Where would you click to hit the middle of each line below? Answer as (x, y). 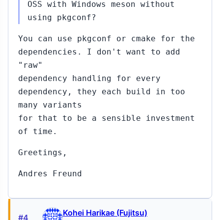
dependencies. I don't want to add (99, 52)
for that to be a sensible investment (107, 118)
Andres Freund (50, 174)
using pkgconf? (62, 17)
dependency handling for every (89, 78)
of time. (38, 131)
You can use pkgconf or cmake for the (107, 39)
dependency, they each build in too (102, 92)
